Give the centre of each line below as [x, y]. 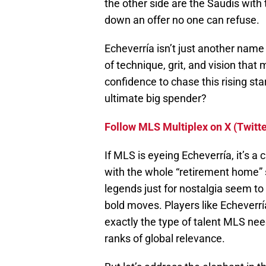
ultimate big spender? [156, 99]
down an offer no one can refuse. [182, 20]
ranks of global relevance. [165, 239]
